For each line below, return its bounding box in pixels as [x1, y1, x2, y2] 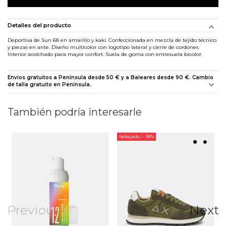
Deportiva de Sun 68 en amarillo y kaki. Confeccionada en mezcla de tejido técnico [8, 36, 216, 43]
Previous [7, 202, 60, 217]
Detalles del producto [8, 21, 71, 29]
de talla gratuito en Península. [8, 81, 91, 88]
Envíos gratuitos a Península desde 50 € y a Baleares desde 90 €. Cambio [8, 74, 213, 81]
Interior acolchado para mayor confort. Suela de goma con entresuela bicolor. [8, 50, 202, 58]
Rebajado [119, 133, 141, 139]
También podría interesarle [8, 105, 142, 118]
